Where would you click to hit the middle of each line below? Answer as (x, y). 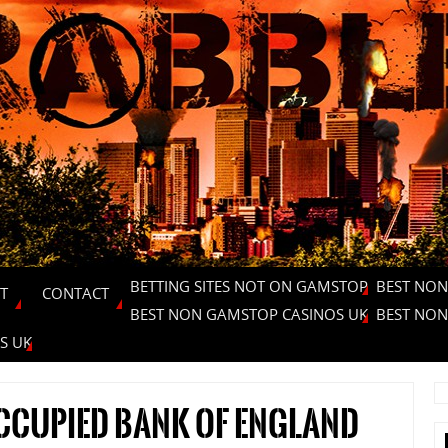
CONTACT (75, 293)
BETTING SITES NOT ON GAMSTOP (249, 286)
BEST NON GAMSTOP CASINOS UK (249, 314)
